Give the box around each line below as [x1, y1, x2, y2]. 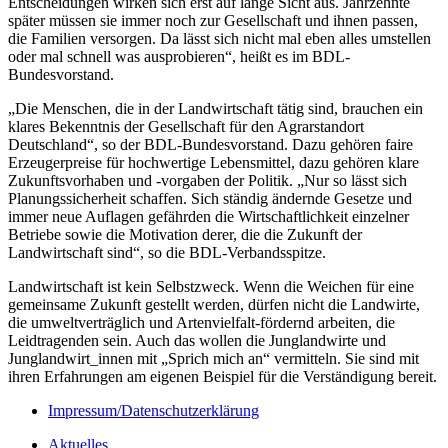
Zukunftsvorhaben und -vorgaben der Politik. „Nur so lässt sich [8, 171, 407, 189]
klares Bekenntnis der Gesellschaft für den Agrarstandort [8, 117, 364, 135]
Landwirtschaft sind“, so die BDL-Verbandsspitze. [8, 243, 326, 261]
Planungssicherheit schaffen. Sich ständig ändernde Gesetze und [8, 189, 412, 207]
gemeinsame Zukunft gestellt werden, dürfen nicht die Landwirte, [8, 295, 420, 313]
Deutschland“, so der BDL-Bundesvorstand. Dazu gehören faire [8, 135, 413, 153]
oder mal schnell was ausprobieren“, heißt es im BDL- [8, 47, 350, 65]
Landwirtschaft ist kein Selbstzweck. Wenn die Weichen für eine [8, 277, 414, 295]
